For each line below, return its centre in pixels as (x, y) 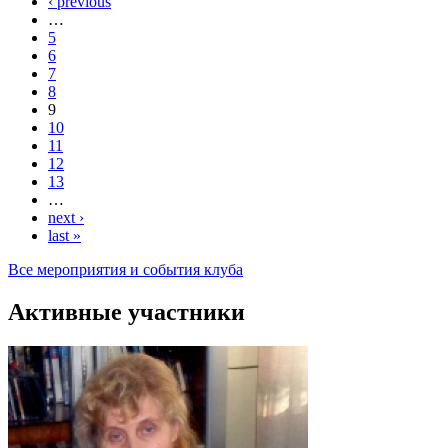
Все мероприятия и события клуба (125, 270)
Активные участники (126, 312)
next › (66, 218)
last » (64, 236)
